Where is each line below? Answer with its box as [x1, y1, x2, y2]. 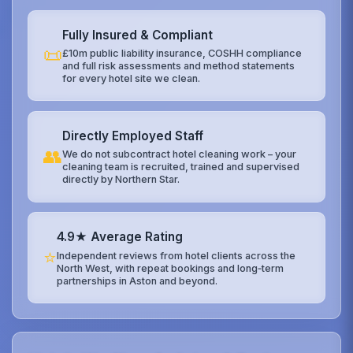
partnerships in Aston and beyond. [57, 274, 218, 287]
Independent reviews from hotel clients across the [57, 249, 296, 262]
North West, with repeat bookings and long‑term [57, 262, 284, 274]
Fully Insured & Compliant [62, 27, 214, 43]
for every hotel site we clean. [62, 72, 201, 84]
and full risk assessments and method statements [62, 59, 295, 72]
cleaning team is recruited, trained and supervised [62, 161, 300, 173]
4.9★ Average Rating [57, 229, 184, 245]
